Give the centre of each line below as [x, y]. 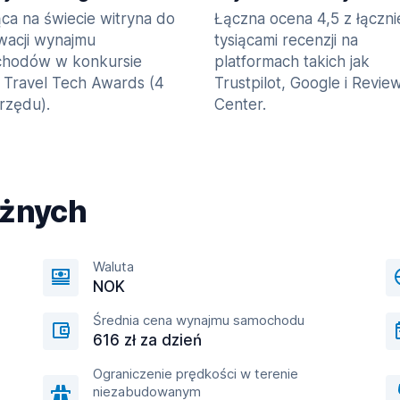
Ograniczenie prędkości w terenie [196, 374]
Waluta [113, 267]
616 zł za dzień [147, 340]
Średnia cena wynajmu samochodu [199, 320]
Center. [240, 104]
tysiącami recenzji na [286, 40]
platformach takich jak [292, 62]
